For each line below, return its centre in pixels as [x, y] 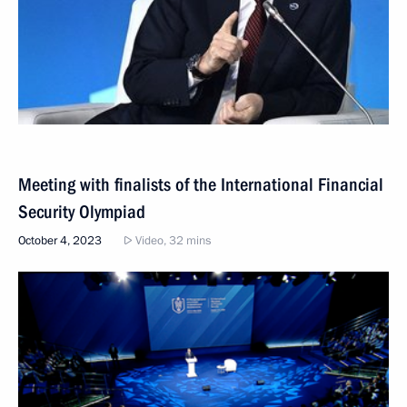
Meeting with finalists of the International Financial [201, 184]
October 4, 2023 [60, 241]
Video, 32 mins [172, 241]
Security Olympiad [82, 212]
